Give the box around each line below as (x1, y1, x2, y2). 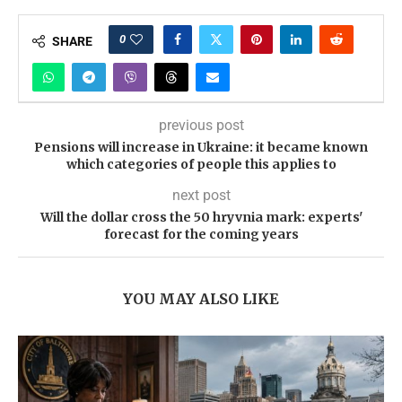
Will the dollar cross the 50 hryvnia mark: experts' (39, 209, 363, 225)
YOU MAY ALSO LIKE (123, 290, 279, 308)
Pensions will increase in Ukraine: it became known (34, 139, 368, 155)
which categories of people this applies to (66, 156, 336, 172)
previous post (158, 117, 244, 134)
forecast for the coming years (103, 226, 299, 242)
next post (171, 187, 231, 204)
